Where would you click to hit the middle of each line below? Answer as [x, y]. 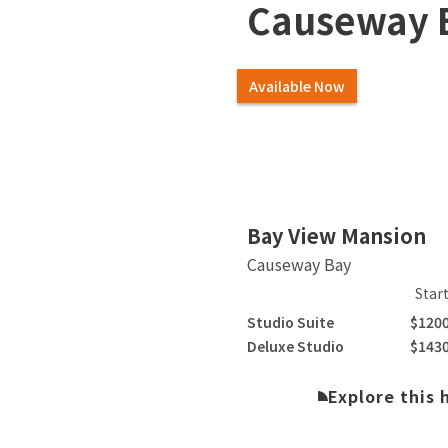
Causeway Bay [299, 263]
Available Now [297, 85]
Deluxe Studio [296, 345]
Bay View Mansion [337, 235]
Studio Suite [291, 321]
